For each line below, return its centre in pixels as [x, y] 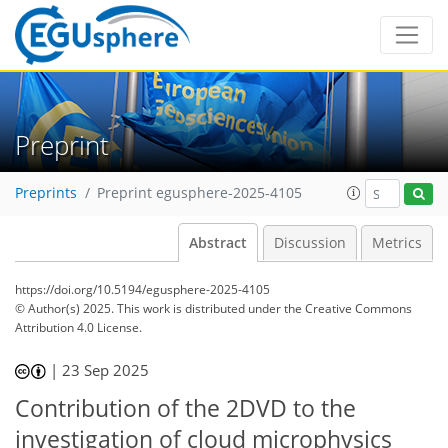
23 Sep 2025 [106, 370]
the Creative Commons [348, 308]
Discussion [309, 243]
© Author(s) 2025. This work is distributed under [149, 308]
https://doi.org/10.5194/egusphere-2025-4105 [142, 289]
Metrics [397, 243]
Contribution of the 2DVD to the [185, 408]
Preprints [46, 193]
